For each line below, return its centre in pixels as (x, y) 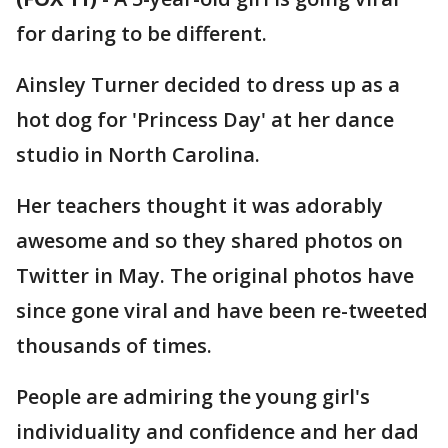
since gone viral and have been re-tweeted (222, 310)
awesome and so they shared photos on (209, 240)
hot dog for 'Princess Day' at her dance (205, 119)
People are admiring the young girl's (193, 396)
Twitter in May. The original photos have (215, 275)
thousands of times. (114, 345)
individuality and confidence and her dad (217, 431)
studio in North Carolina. (138, 154)
